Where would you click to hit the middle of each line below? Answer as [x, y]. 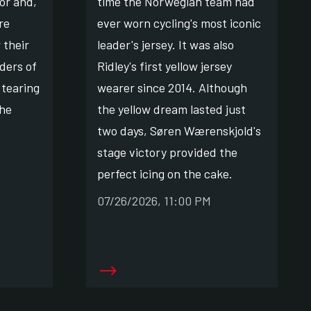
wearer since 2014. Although [172, 87]
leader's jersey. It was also [166, 44]
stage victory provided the [167, 152]
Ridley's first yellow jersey [165, 66]
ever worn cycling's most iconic [179, 23]
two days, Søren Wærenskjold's [179, 130]
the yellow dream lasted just [171, 109]
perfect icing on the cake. [165, 173]
